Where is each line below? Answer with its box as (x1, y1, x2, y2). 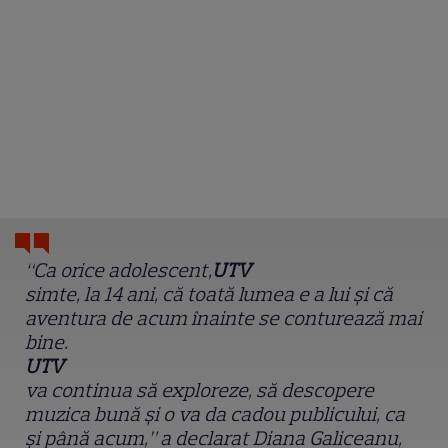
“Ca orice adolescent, (25, 258, 213, 283)
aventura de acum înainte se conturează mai (25, 306, 423, 331)
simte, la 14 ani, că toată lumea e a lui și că (25, 282, 394, 307)
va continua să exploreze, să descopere (25, 378, 375, 403)
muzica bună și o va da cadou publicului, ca (25, 402, 406, 427)
